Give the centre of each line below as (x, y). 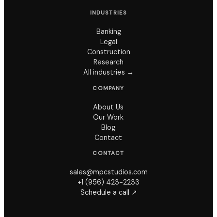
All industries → (108, 72)
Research (108, 62)
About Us (108, 107)
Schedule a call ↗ (108, 193)
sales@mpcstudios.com (108, 172)
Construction (108, 52)
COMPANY (108, 88)
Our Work (108, 117)
